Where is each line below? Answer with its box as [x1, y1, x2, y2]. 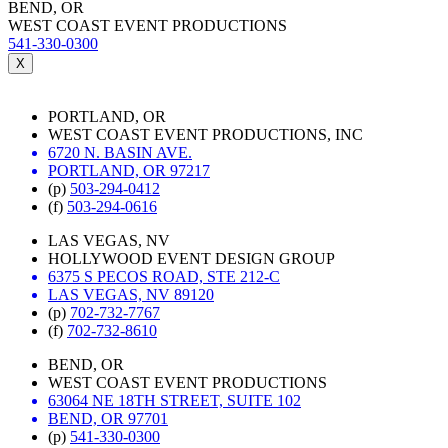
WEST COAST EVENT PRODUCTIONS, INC [48, 125, 363, 143]
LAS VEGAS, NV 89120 [48, 285, 214, 303]
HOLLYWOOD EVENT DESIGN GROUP [48, 249, 335, 267]
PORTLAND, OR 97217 [48, 161, 210, 179]
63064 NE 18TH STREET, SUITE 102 [48, 391, 301, 409]
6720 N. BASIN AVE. [48, 143, 192, 161]
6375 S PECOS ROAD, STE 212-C [48, 267, 280, 285]
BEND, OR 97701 [48, 409, 168, 427]
